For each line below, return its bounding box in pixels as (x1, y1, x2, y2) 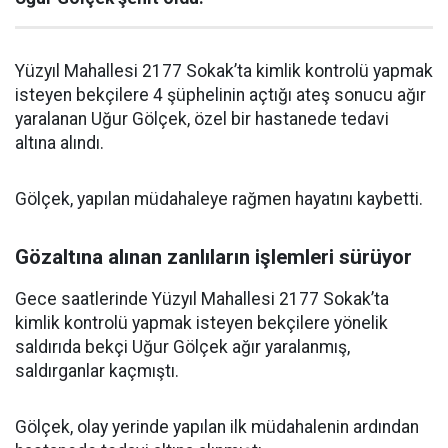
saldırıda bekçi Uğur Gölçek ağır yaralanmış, (15, 337, 350, 358)
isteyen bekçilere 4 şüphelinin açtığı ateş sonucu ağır (15, 85, 426, 106)
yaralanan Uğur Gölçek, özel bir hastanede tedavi (15, 109, 389, 130)
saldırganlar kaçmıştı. (15, 361, 179, 382)
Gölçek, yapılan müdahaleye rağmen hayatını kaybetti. (15, 189, 423, 210)
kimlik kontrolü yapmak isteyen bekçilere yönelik (15, 313, 388, 334)
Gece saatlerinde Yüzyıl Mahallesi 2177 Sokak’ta (15, 289, 389, 310)
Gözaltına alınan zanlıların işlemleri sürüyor (15, 245, 412, 270)
